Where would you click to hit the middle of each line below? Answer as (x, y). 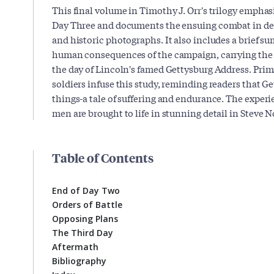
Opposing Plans (85, 219)
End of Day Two (86, 191)
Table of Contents (103, 157)
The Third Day (83, 233)
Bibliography (79, 261)
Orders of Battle (87, 205)
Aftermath (75, 247)
